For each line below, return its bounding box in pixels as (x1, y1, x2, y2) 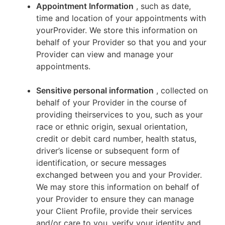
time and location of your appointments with (36, 13, 206, 23)
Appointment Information (36, 1, 134, 11)
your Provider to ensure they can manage (36, 194, 194, 204)
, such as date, (136, 1, 191, 11)
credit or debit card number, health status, (36, 134, 196, 144)
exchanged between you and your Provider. (36, 170, 202, 180)
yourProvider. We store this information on (36, 25, 197, 35)
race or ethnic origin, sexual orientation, (36, 122, 187, 132)
